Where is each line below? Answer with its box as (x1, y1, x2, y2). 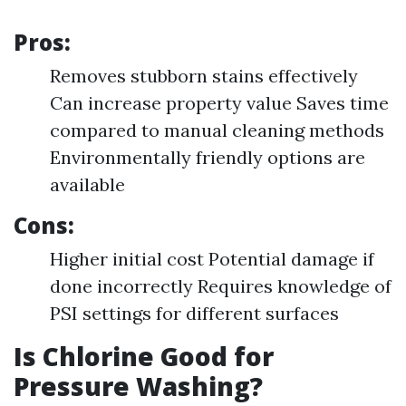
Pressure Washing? (14, 369, 263, 403)
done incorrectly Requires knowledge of (50, 275, 391, 297)
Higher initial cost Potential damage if (50, 247, 374, 270)
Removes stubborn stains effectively (50, 64, 358, 87)
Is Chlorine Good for (14, 339, 274, 373)
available (50, 173, 125, 196)
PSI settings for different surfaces (50, 302, 339, 324)
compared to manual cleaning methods (50, 119, 384, 141)
